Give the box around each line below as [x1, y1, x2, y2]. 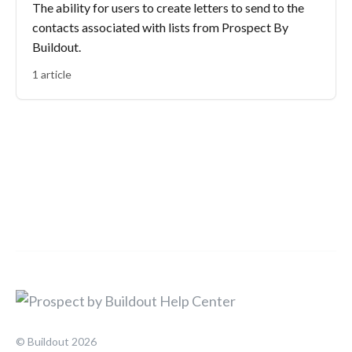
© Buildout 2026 [16, 335, 97, 348]
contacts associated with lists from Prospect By [32, 20, 288, 35]
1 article [32, 68, 71, 81]
